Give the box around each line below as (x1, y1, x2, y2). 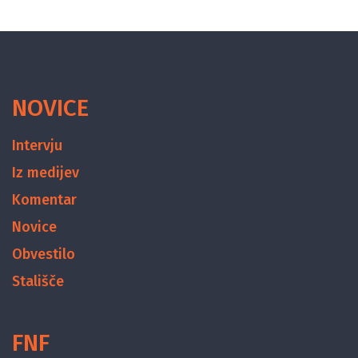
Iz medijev (12, 164, 79, 181)
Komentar (12, 191, 77, 209)
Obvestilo (12, 245, 75, 263)
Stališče (12, 272, 64, 290)
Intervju (12, 137, 62, 154)
